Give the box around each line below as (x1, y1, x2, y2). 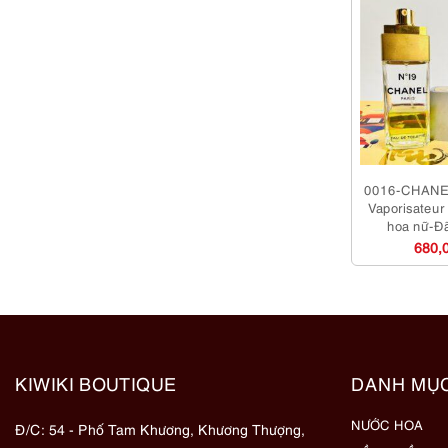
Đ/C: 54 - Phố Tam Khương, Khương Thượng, (15, 418, 305, 438)
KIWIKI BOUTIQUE (15, 369, 177, 395)
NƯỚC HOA (351, 414, 423, 433)
